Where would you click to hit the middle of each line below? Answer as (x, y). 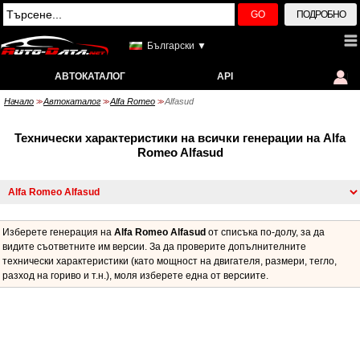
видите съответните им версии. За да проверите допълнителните (154, 247)
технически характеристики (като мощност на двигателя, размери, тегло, (170, 261)
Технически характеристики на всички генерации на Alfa (180, 138)
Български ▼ (177, 46)
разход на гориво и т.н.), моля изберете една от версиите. (135, 276)
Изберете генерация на (58, 232)
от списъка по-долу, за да (265, 232)
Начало (19, 101)
